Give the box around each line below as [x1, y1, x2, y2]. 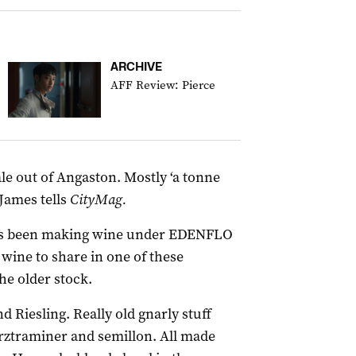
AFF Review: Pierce [110, 77, 215, 93]
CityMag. [69, 190, 126, 209]
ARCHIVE [110, 60, 162, 73]
